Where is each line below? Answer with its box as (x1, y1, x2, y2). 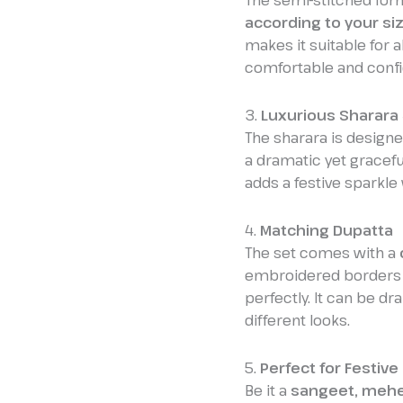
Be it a (245, 381, 291, 401)
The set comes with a (245, 243, 399, 264)
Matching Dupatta (260, 220, 393, 241)
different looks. (245, 310, 350, 331)
